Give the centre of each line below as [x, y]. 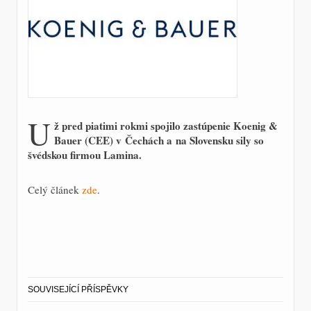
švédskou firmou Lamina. [85, 155]
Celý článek [55, 189]
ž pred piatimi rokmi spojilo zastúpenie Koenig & [166, 126]
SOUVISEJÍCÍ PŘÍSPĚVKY [78, 290]
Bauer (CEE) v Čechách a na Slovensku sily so [159, 141]
